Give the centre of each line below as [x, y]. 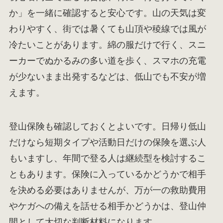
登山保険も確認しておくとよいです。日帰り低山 [107, 126]
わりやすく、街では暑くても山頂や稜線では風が [107, 29]
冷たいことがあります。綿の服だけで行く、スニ [107, 45]
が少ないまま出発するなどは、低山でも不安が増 [107, 76]
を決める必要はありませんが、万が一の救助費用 [107, 190]
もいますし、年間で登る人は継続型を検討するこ [107, 158]
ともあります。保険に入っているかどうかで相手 [107, 174]
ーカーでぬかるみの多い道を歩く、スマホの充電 [107, 60]
